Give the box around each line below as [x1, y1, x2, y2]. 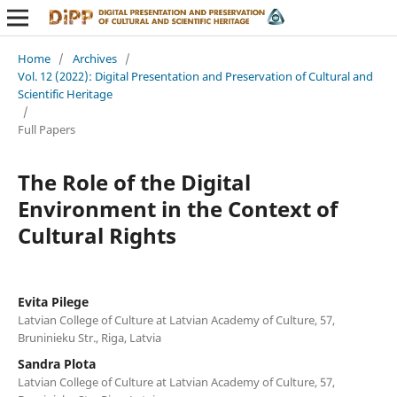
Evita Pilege [17, 292, 89, 310]
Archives [72, 50, 117, 66]
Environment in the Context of [17, 193, 338, 223]
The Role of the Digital [17, 167, 251, 197]
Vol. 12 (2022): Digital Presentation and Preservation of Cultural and [17, 67, 373, 84]
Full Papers [17, 121, 75, 137]
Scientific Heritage [17, 85, 113, 102]
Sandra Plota [17, 354, 96, 372]
